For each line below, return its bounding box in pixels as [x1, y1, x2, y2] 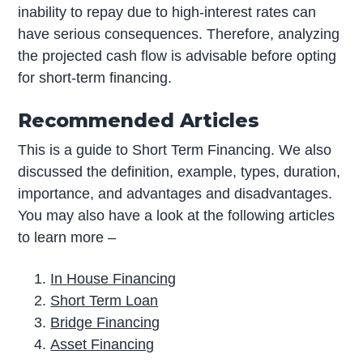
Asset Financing [50, 336, 155, 353]
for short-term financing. [18, 69, 173, 86]
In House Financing [50, 271, 177, 288]
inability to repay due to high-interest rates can [18, 3, 317, 20]
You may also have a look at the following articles [18, 207, 335, 224]
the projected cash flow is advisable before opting [18, 47, 337, 64]
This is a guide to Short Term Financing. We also [18, 141, 332, 158]
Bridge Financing [50, 314, 160, 331]
